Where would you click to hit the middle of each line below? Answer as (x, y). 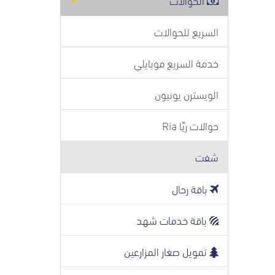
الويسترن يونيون (187, 94)
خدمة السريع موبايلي (176, 62)
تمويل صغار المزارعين (167, 251)
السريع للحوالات (186, 31)
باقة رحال (191, 188)
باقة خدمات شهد (173, 219)
